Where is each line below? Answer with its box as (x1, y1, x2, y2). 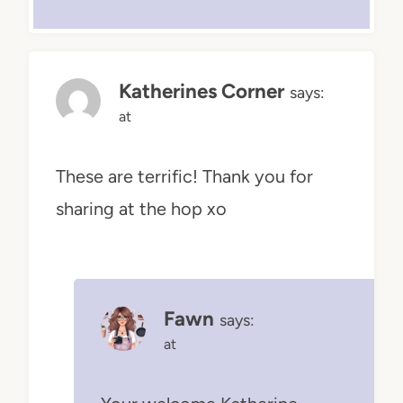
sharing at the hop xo (56, 198, 227, 220)
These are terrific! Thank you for (56, 166, 313, 188)
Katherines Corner (119, 79, 284, 104)
